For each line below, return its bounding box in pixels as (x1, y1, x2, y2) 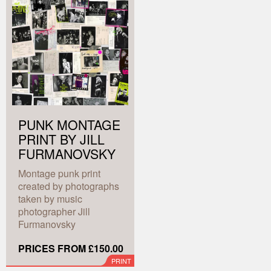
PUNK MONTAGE (18, 116, 120, 134)
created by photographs (18, 179, 119, 194)
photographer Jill (18, 204, 90, 219)
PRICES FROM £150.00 (18, 241, 123, 256)
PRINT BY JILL (18, 130, 105, 149)
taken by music (18, 192, 82, 206)
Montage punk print (18, 166, 100, 181)
